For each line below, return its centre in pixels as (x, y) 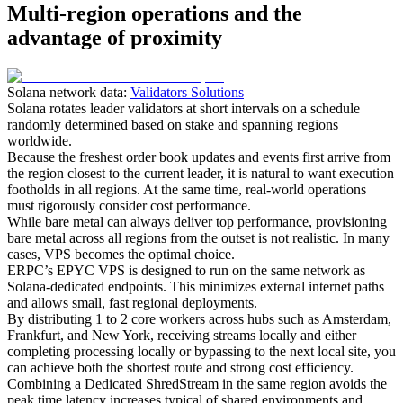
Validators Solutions (187, 92)
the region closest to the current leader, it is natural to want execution (201, 173)
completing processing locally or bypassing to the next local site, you (201, 351)
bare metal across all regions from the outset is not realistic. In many (198, 237)
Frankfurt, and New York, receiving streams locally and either (182, 335)
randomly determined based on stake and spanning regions (173, 124)
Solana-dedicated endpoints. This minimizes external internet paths (196, 286)
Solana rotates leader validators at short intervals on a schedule (184, 108)
